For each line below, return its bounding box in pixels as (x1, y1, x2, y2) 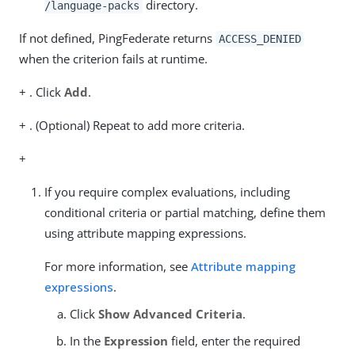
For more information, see (44, 258, 191, 274)
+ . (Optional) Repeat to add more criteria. (19, 116, 245, 133)
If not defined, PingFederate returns (19, 29, 216, 46)
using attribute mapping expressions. (44, 224, 246, 241)
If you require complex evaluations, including (44, 183, 290, 200)
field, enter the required (168, 332, 300, 349)
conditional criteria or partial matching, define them (44, 204, 326, 220)
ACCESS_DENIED (218, 32, 301, 45)
